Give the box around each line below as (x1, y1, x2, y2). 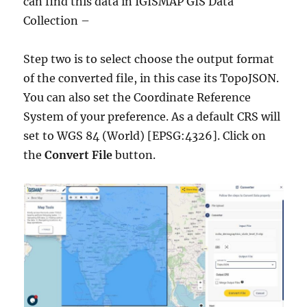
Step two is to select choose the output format (23, 51, 275, 66)
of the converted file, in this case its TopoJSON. (23, 71, 280, 85)
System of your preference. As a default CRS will (23, 109, 281, 123)
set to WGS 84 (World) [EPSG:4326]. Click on (23, 128, 267, 143)
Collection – (23, 13, 90, 27)
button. (112, 147, 156, 162)
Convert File (45, 147, 113, 162)
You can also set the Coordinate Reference (23, 90, 251, 104)
